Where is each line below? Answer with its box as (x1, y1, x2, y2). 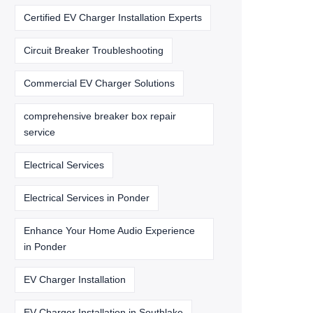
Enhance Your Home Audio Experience (24, 225, 195, 236)
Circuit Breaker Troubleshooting (24, 45, 163, 56)
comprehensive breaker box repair (24, 110, 176, 122)
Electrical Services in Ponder (24, 192, 150, 203)
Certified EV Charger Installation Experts (24, 12, 202, 23)
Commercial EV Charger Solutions (24, 78, 175, 89)
